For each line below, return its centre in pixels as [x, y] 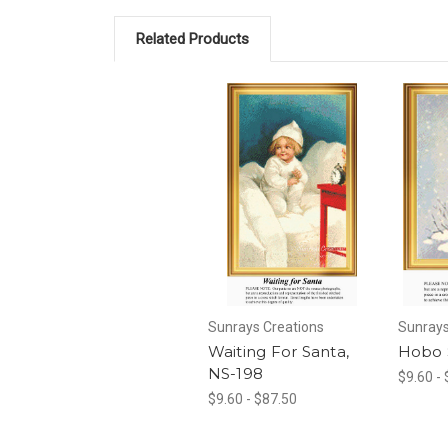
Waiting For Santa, [278, 351]
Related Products [192, 39]
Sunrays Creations [265, 326]
